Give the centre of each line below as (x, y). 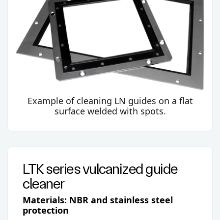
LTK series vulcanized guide (100, 169)
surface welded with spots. (110, 111)
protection (46, 210)
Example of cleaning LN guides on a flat (110, 101)
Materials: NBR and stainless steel (98, 200)
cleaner (43, 184)
